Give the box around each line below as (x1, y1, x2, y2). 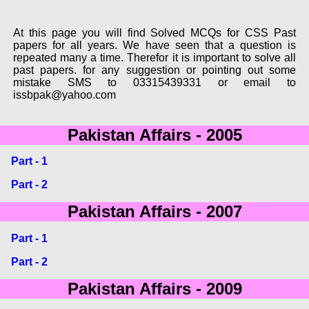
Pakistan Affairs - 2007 (67, 202, 242, 221)
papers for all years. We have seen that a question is (12, 39, 297, 51)
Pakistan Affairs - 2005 (67, 125, 242, 144)
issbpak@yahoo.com (12, 88, 116, 101)
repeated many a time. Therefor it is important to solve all (12, 51, 297, 63)
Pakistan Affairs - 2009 (67, 279, 242, 298)
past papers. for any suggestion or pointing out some (12, 63, 297, 76)
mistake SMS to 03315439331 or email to (12, 76, 297, 88)
